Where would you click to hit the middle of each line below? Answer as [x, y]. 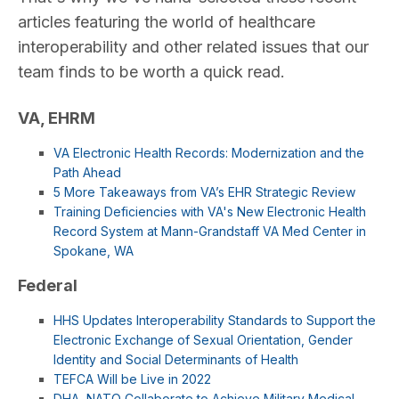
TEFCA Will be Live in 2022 [132, 379]
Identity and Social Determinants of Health [176, 359]
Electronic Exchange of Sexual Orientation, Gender [203, 340]
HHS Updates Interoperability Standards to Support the [215, 320]
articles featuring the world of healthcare [167, 22]
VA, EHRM [57, 118]
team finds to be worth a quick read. [151, 72]
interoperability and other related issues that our [193, 47]
